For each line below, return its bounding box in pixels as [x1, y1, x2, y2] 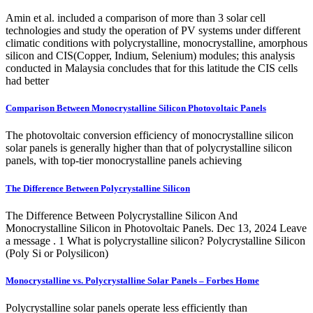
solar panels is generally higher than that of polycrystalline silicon [6, 142, 292, 154]
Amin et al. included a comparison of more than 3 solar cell [6, 12, 265, 24]
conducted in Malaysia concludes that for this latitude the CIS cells [6, 62, 298, 75]
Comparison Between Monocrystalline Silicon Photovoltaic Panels [6, 103, 266, 114]
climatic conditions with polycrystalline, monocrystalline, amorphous [6, 37, 307, 50]
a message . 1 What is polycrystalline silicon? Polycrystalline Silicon [6, 234, 305, 247]
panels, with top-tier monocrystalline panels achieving [6, 154, 242, 167]
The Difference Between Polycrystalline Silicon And [6, 209, 238, 221]
